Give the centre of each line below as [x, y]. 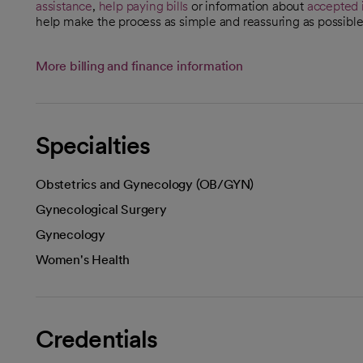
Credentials [97, 339]
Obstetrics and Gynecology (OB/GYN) [145, 184]
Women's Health [83, 260]
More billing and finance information [139, 66]
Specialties [93, 145]
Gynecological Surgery [101, 209]
